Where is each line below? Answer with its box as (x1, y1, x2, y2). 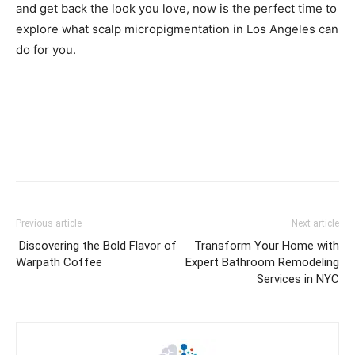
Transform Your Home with (194, 239, 339, 253)
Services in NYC (257, 272, 339, 286)
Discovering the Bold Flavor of (16, 239, 177, 253)
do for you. (16, 42, 76, 57)
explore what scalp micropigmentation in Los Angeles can (16, 21, 338, 36)
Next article (292, 218, 339, 229)
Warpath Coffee (16, 255, 102, 269)
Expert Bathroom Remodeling (185, 255, 339, 269)
